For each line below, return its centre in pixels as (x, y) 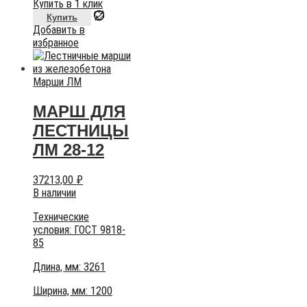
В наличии (54, 193)
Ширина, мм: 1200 (73, 291)
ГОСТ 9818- (100, 230)
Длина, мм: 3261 (69, 267)
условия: (53, 230)
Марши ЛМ (57, 82)
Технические (61, 217)
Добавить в (59, 29)
